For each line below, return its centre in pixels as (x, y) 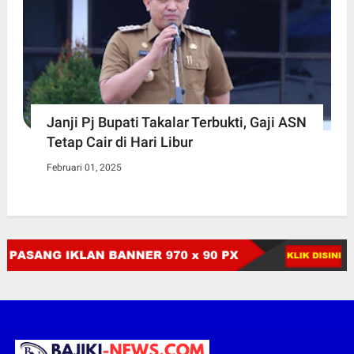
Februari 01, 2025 (84, 167)
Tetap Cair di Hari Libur (119, 141)
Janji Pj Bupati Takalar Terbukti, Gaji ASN (176, 122)
